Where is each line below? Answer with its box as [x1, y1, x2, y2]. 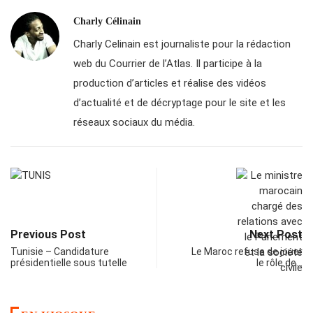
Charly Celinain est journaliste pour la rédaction [73, 38, 291, 51]
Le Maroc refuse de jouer [191, 246, 303, 258]
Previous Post [10, 228, 86, 242]
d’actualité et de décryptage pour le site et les [73, 96, 286, 110]
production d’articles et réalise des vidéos [73, 77, 266, 90]
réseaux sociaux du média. [73, 116, 195, 129]
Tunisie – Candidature [10, 246, 109, 258]
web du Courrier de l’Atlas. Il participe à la [73, 57, 262, 71]
